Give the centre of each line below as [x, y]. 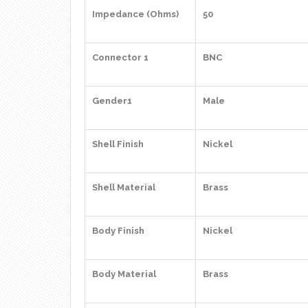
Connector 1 [120, 57]
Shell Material [124, 187]
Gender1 [112, 101]
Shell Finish [118, 144]
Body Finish [118, 231]
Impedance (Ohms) [135, 14]
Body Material [124, 274]
